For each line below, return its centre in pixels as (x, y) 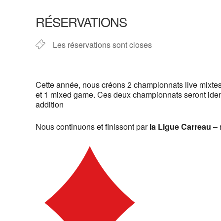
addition (50, 104)
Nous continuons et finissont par (92, 127)
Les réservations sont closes (102, 45)
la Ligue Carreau (180, 127)
